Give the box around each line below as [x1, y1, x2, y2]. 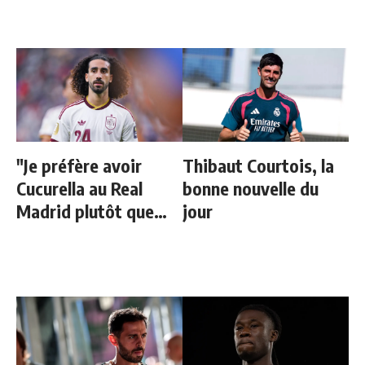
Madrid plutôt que [16, 199, 154, 222]
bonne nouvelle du [182, 176, 319, 200]
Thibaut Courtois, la [182, 153, 334, 177]
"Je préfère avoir [16, 153, 142, 177]
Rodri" [16, 222, 64, 245]
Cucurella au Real [16, 176, 143, 200]
